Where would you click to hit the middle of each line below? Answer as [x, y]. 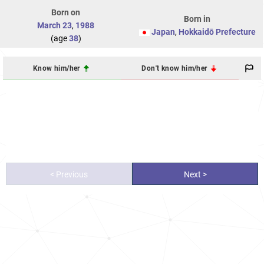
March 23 [55, 26]
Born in [197, 19]
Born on [66, 13]
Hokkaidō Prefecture [217, 32]
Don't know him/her [175, 68]
